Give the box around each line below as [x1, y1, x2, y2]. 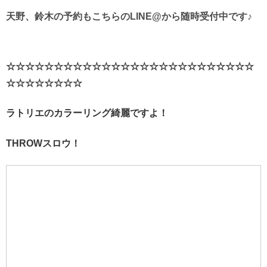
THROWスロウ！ [6, 138, 80, 148]
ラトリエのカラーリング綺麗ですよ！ [6, 108, 168, 119]
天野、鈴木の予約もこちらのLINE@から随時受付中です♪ [6, 11, 252, 21]
